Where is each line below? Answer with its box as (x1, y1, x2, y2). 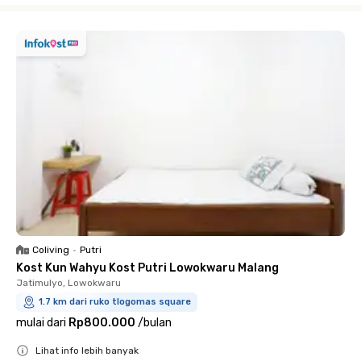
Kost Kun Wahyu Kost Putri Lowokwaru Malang (16, 260, 279, 275)
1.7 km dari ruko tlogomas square (39, 296, 191, 307)
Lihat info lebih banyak (35, 344, 139, 356)
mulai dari (16, 315, 66, 330)
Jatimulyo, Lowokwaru (16, 276, 121, 288)
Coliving (32, 243, 69, 255)
